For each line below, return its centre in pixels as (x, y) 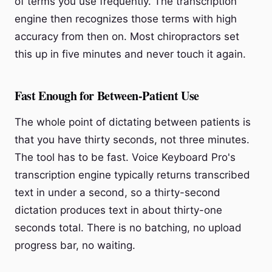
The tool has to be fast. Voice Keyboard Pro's (125, 157)
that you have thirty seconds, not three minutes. (132, 140)
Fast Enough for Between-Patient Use (107, 96)
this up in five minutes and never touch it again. (130, 54)
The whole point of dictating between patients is (133, 122)
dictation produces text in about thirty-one (118, 210)
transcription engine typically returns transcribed (132, 175)
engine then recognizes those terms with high (126, 19)
